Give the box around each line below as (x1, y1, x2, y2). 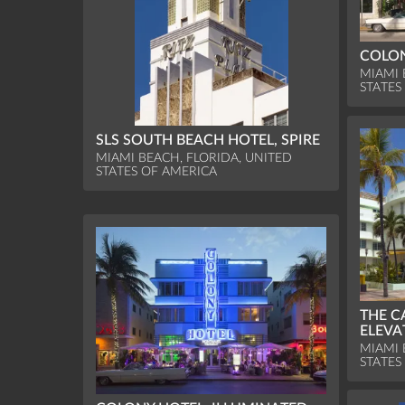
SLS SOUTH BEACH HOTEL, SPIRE (96, 133, 321, 148)
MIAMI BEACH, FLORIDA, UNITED (96, 151, 293, 165)
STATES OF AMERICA (96, 165, 218, 179)
